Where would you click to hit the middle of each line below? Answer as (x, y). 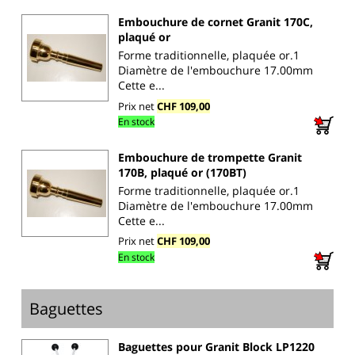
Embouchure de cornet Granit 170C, (216, 22)
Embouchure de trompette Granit (210, 157)
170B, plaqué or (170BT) (182, 172)
